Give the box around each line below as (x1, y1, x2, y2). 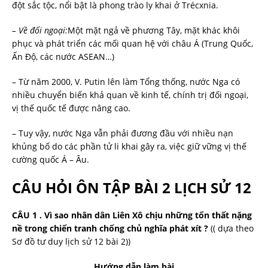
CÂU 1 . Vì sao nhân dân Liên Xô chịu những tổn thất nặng (12, 209, 252, 221)
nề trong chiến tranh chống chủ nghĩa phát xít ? (12, 222, 208, 234)
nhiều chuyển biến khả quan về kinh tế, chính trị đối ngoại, (12, 89, 248, 100)
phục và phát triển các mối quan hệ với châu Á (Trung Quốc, (12, 37, 253, 49)
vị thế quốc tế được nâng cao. (12, 102, 130, 114)
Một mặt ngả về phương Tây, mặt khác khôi (68, 24, 240, 36)
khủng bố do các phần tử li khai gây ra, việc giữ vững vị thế (12, 140, 246, 152)
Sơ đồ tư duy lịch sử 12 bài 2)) (12, 235, 130, 247)
